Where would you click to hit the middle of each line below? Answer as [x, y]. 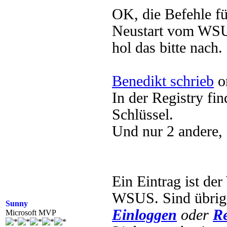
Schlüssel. [143, 115]
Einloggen [144, 215]
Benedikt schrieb [163, 81]
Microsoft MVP [31, 213]
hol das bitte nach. [167, 48]
